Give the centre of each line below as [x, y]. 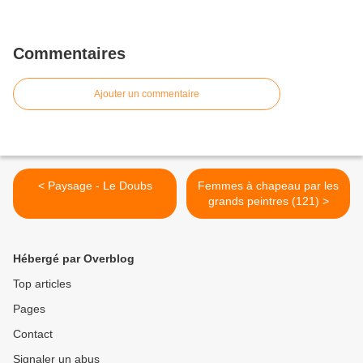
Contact [33, 334]
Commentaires [69, 54]
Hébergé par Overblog [74, 259]
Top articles [42, 284]
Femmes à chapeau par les [268, 186]
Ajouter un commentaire [147, 94]
